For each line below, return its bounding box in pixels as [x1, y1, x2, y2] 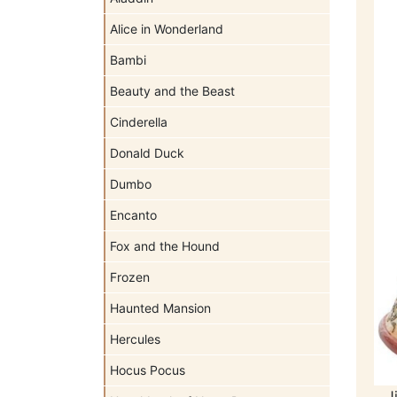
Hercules [110, 331, 160, 346]
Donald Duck [110, 145, 184, 160]
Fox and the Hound [110, 238, 220, 253]
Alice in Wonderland [110, 21, 223, 36]
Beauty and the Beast [110, 83, 235, 98]
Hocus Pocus [110, 362, 185, 378]
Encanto [110, 207, 157, 222]
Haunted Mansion [110, 300, 211, 315]
